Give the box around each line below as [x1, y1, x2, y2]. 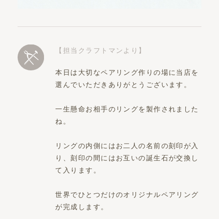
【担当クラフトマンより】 [55, 46, 146, 54]
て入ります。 [55, 166, 101, 174]
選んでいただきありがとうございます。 [55, 80, 192, 88]
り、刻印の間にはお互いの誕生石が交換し [55, 153, 199, 162]
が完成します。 [55, 202, 109, 211]
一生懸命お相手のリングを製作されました [55, 105, 199, 113]
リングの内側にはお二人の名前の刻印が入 [55, 141, 199, 150]
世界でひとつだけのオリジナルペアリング [55, 190, 199, 198]
